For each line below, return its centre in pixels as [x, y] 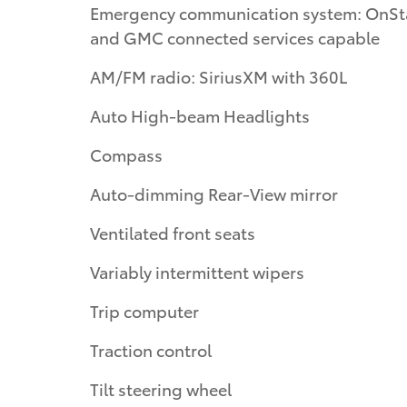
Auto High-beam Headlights [200, 114]
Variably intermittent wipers [197, 271]
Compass [126, 154]
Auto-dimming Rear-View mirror [214, 193]
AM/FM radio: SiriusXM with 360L [218, 75]
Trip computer [144, 310]
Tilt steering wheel [161, 388]
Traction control [151, 349]
